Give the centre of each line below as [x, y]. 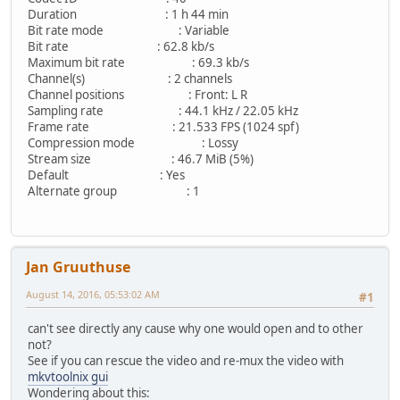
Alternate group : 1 [114, 192]
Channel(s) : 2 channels [130, 79]
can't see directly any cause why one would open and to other [196, 328]
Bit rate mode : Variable [129, 31]
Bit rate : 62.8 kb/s [121, 47]
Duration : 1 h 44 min [128, 15]
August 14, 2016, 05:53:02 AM [93, 295]
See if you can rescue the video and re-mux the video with [186, 360]
